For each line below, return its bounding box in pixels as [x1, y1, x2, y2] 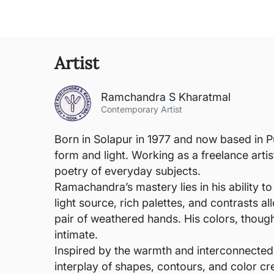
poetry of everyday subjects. [54, 165, 201, 177]
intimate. [54, 228, 98, 241]
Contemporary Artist [101, 104, 182, 114]
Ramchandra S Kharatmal [101, 91, 231, 103]
